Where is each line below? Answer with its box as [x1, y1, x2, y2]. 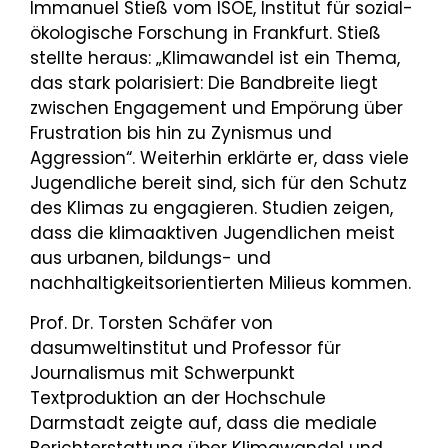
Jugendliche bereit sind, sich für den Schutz [30, 171, 407, 196]
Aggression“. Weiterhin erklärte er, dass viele [30, 146, 409, 171]
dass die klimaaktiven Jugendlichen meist [30, 221, 395, 246]
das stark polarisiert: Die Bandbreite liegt [30, 71, 378, 96]
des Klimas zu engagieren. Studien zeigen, [30, 196, 393, 221]
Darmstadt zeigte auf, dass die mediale [30, 411, 377, 436]
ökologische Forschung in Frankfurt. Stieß [30, 21, 381, 46]
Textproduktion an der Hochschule [30, 386, 326, 411]
